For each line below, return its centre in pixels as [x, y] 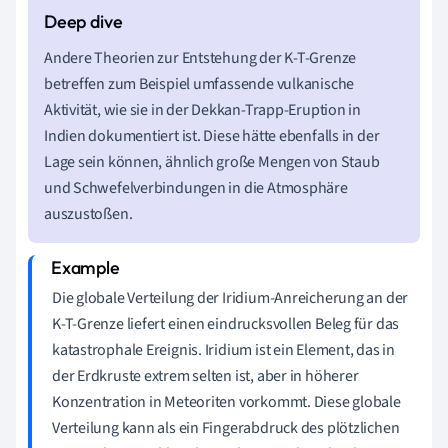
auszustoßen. [88, 213]
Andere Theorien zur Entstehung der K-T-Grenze [200, 57]
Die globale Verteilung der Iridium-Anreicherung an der [230, 297]
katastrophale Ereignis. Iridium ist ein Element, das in [223, 349]
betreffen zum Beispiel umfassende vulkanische [199, 83]
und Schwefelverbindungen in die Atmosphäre [196, 187]
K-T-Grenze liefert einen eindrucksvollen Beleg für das [226, 323]
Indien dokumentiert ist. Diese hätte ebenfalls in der [212, 135]
